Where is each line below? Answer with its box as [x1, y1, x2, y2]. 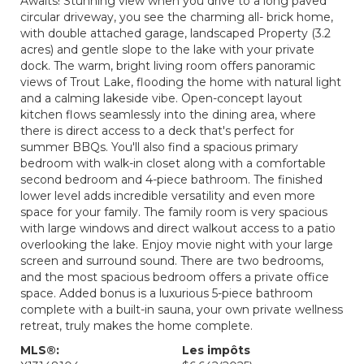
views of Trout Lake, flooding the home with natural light [20, 75, 341, 89]
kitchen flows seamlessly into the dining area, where [20, 107, 316, 122]
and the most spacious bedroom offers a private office [20, 270, 329, 284]
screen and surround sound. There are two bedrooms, [20, 253, 323, 268]
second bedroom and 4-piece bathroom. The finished [20, 172, 323, 187]
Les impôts [182, 343, 250, 357]
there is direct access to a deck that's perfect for [20, 123, 294, 138]
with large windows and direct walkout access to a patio [20, 221, 336, 236]
